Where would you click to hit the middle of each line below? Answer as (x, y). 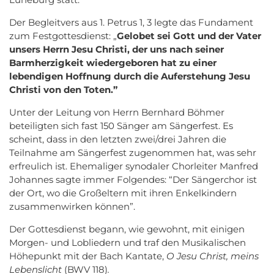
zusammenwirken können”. (72, 206)
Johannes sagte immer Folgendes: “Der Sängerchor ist (133, 179)
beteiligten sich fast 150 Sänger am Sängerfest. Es (121, 125)
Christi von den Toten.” (63, 89)
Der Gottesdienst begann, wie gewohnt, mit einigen (127, 229)
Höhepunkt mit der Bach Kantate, (88, 256)
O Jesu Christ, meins (213, 256)
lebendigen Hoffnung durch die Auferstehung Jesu (130, 76)
